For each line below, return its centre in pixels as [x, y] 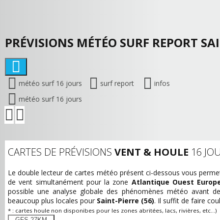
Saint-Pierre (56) [125, 201]
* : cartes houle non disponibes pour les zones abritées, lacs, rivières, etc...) [112, 210]
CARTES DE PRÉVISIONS [61, 152]
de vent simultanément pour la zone [70, 182]
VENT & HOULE [151, 152]
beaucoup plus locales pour [52, 201]
